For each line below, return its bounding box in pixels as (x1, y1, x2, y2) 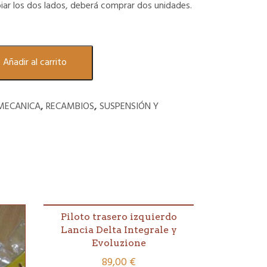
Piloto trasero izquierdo (60, 211, 177, 222)
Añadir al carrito (2, 55, 67, 71)
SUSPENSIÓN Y (99, 99, 159, 115)
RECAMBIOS (45, 99, 94, 115)
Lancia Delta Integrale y (60, 224, 177, 235)
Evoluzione (91, 237, 146, 249)
